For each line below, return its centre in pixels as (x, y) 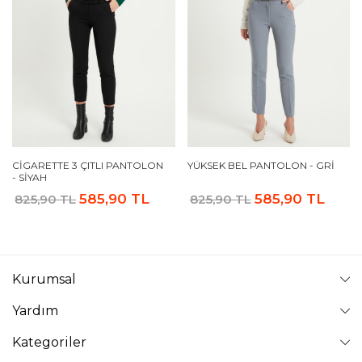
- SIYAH (29, 177)
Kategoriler (49, 342)
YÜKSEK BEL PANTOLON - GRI (261, 165)
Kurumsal (44, 279)
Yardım (35, 310)
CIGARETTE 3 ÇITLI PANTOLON (88, 165)
